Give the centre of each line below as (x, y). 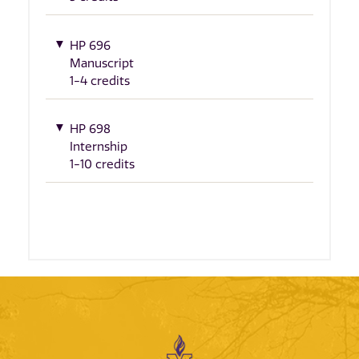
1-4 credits (100, 81)
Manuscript (102, 63)
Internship (99, 147)
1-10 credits (102, 165)
